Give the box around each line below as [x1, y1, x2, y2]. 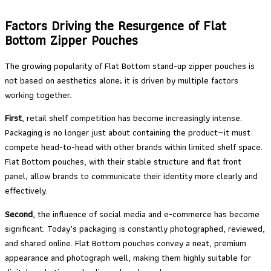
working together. [5, 87, 71, 102]
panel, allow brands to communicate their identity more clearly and [5, 169, 258, 184]
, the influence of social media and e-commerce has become [33, 206, 260, 221]
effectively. [5, 183, 48, 198]
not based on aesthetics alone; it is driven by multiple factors [5, 73, 238, 88]
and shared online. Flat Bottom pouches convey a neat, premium [5, 235, 246, 250]
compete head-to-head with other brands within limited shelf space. [5, 140, 263, 155]
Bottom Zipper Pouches [5, 29, 138, 51]
